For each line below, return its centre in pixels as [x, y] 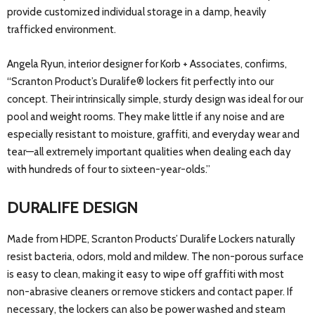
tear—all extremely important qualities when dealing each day [149, 152]
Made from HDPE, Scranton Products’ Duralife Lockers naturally [151, 239]
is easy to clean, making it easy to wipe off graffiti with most [146, 275]
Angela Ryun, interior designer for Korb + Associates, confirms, [147, 64]
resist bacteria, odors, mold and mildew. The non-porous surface [155, 257]
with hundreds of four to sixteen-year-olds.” [109, 170]
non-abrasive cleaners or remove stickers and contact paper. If [150, 292]
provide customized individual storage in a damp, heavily [137, 12]
